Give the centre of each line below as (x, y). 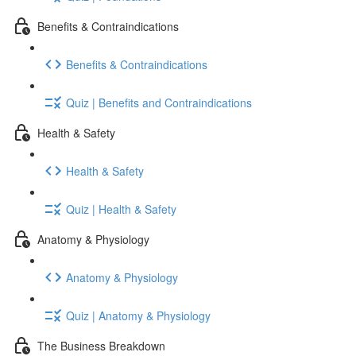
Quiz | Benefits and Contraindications (159, 102)
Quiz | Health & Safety (121, 209)
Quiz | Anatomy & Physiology (138, 315)
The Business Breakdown (101, 345)
